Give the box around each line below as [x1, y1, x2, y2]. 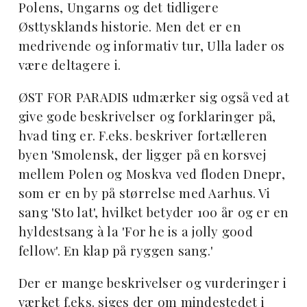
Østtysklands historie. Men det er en [18, 18, 241, 36]
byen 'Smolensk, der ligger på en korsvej [18, 146, 266, 164]
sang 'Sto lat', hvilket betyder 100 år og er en [18, 204, 289, 221]
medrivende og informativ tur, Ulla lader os [18, 37, 285, 55]
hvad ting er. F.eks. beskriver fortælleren [18, 127, 268, 145]
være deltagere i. [18, 56, 121, 74]
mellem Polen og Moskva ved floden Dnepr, [18, 165, 285, 183]
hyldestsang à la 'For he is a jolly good [18, 223, 253, 241]
